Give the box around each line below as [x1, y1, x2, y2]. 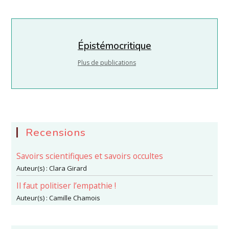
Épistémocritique [78, 39, 151, 53]
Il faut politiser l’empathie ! [16, 179, 117, 191]
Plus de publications [78, 58, 136, 67]
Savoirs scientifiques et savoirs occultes [16, 150, 164, 162]
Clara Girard [49, 163, 87, 173]
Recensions [26, 125, 86, 140]
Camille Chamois [49, 193, 101, 202]
